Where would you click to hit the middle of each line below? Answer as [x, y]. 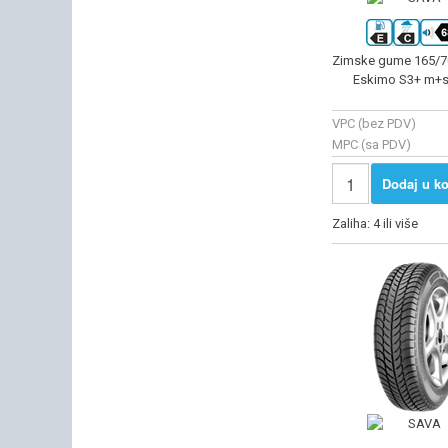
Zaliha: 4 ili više [376, 224]
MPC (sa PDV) [371, 144]
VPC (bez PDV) [374, 123]
